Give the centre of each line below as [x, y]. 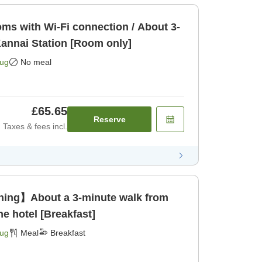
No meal [36, 62]
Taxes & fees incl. [35, 127]
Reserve [109, 120]
